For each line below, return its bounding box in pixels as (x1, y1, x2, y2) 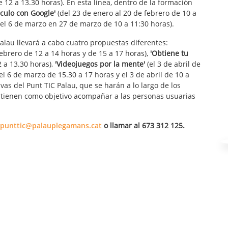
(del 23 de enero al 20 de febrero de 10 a (55, 8, 196, 18)
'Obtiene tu (150, 48, 188, 59)
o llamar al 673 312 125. (102, 121, 185, 131)
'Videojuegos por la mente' (55, 59, 145, 69)
